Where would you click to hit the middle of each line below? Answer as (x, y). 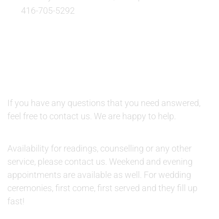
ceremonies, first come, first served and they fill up (102, 188)
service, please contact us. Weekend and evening (100, 162)
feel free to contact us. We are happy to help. (92, 116)
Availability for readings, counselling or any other (99, 148)
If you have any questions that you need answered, (104, 103)
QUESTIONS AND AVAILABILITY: (84, 66)
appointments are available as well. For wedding (99, 175)
